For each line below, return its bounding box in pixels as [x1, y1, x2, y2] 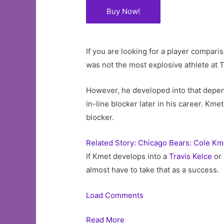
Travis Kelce [169, 151, 212, 161]
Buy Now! [106, 6, 140, 16]
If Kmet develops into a [86, 151, 169, 161]
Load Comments [86, 190, 144, 200]
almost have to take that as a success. [86, 164, 219, 174]
